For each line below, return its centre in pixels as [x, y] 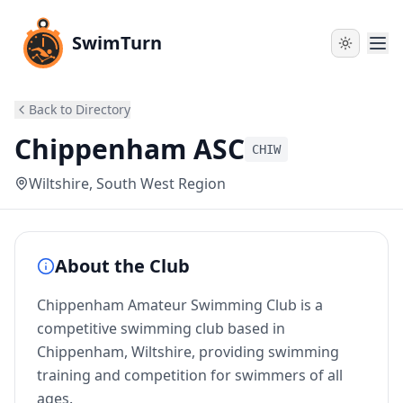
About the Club [122, 266]
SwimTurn [117, 43]
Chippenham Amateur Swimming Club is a [180, 305]
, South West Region [157, 184]
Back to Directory [80, 109]
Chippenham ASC [130, 149]
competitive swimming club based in [161, 328]
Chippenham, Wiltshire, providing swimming [188, 352]
